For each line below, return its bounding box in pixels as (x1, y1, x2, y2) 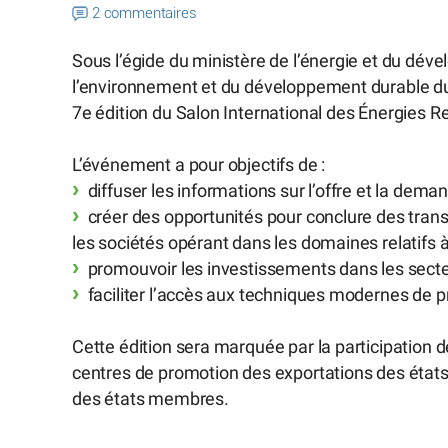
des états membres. (72, 389, 229, 410)
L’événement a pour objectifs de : (72, 154, 326, 175)
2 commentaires (92, 6, 197, 22)
